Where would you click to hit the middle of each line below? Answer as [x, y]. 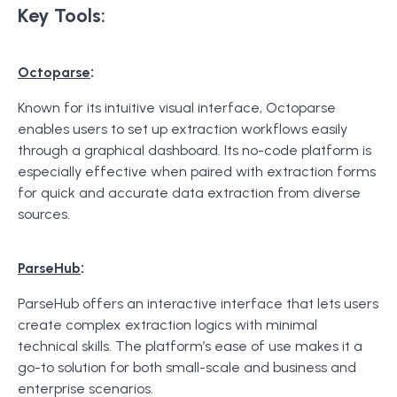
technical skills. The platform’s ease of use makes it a [190, 346]
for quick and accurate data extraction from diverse [189, 193]
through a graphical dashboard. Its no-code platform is [195, 150]
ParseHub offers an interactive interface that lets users [198, 304]
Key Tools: [62, 16]
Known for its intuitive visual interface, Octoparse [177, 108]
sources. [44, 214]
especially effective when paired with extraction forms [197, 171]
